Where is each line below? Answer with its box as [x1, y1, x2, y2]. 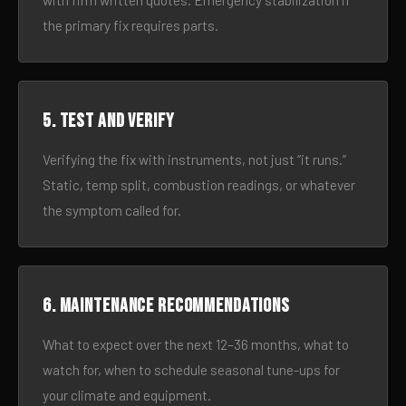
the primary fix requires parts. [43, 17, 218, 34]
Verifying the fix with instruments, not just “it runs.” [43, 151, 346, 168]
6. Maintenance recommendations [43, 295, 290, 317]
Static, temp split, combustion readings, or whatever [43, 177, 355, 193]
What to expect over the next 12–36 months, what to [43, 336, 349, 353]
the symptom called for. [43, 202, 181, 218]
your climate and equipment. [43, 387, 211, 403]
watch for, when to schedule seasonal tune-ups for [43, 362, 340, 378]
